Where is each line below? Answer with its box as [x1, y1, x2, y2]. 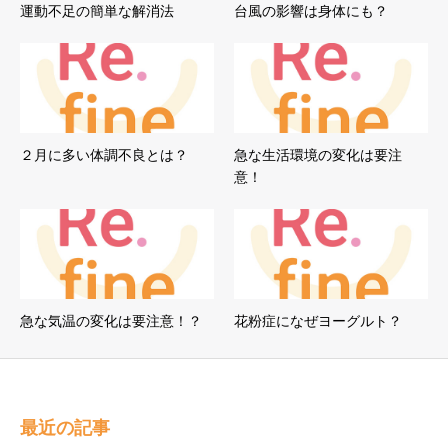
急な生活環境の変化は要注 [234, 147, 402, 163]
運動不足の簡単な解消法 [20, 3, 174, 19]
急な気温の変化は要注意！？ [20, 313, 202, 329]
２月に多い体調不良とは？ [20, 147, 188, 163]
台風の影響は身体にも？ [234, 3, 388, 19]
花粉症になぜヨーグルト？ [234, 313, 402, 329]
